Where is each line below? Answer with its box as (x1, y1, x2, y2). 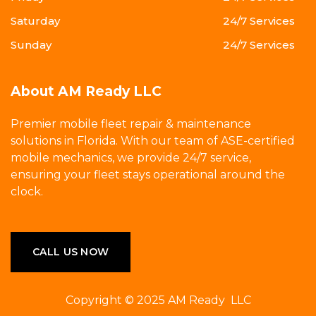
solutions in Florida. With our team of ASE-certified (11, 134, 295, 148)
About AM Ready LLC (11, 83, 162, 100)
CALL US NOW (32, 245, 109, 259)
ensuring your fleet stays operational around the (11, 168, 285, 182)
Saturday (11, 14, 60, 28)
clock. (11, 185, 43, 199)
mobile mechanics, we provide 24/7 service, (11, 151, 251, 165)
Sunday (11, 38, 51, 52)
